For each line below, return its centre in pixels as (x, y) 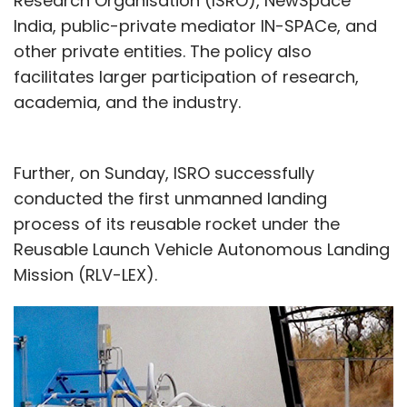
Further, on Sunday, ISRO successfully (164, 174)
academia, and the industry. (127, 103)
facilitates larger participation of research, (186, 77)
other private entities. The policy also (163, 52)
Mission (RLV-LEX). (85, 275)
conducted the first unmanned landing (170, 199)
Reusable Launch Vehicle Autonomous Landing (202, 250)
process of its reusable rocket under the (177, 224)
